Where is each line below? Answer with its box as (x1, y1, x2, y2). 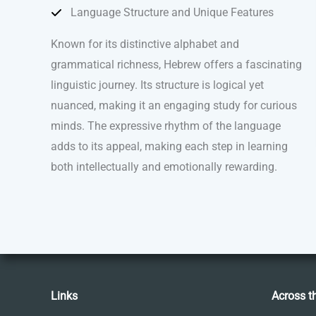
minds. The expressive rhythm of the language (51, 119, 281, 133)
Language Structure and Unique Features (71, 6, 274, 20)
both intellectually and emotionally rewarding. (51, 160, 277, 174)
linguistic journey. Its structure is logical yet (51, 78, 264, 92)
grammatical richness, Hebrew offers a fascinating (51, 58, 302, 72)
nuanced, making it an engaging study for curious (51, 99, 297, 113)
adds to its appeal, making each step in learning (51, 140, 288, 154)
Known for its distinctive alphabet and (51, 37, 239, 51)
